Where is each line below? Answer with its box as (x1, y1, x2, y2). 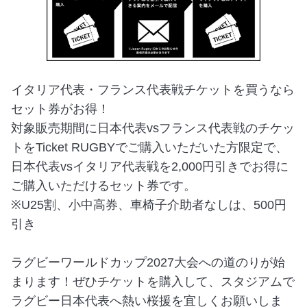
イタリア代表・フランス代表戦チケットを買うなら (11, 83, 295, 97)
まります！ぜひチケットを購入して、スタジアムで (11, 275, 295, 289)
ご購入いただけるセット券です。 (11, 179, 196, 193)
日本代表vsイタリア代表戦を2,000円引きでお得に (11, 160, 288, 174)
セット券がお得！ (11, 102, 110, 116)
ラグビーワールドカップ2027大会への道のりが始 (11, 256, 285, 270)
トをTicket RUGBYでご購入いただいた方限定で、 (11, 140, 288, 155)
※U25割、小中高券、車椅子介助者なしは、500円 (11, 198, 286, 212)
